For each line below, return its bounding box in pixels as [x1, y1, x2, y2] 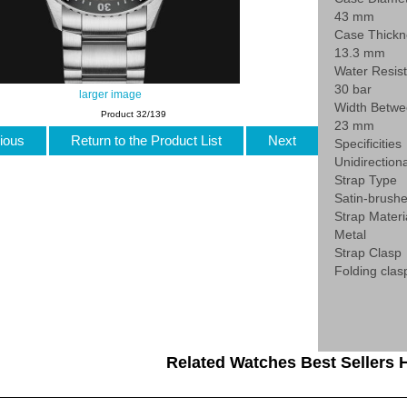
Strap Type [334, 173, 398, 188]
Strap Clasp [334, 245, 402, 261]
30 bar [334, 82, 372, 97]
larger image [78, 88, 142, 101]
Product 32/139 [101, 108, 167, 119]
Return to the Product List [66, 132, 225, 148]
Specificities [334, 136, 402, 152]
